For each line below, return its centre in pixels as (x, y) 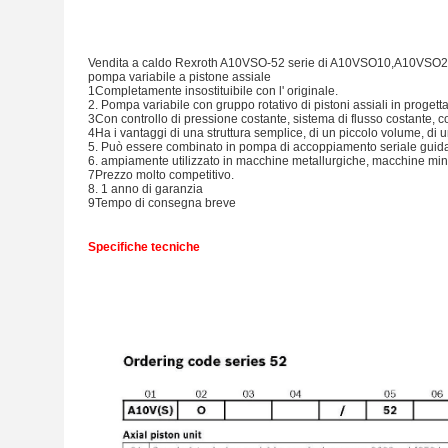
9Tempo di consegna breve (162, 203)
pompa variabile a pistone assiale (179, 77)
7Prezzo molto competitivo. (161, 175)
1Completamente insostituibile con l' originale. (213, 91)
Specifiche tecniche (144, 247)
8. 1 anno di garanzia (145, 189)
